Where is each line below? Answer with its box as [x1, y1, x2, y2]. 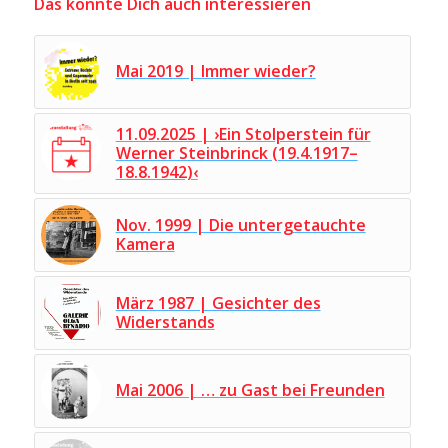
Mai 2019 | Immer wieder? [115, 60, 316, 82]
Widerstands [115, 311, 215, 333]
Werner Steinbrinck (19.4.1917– [115, 142, 358, 164]
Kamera [115, 233, 175, 255]
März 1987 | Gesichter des [115, 292, 321, 314]
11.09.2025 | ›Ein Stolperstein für [115, 123, 371, 145]
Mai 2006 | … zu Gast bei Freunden [115, 379, 385, 401]
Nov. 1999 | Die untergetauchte [115, 214, 366, 236]
